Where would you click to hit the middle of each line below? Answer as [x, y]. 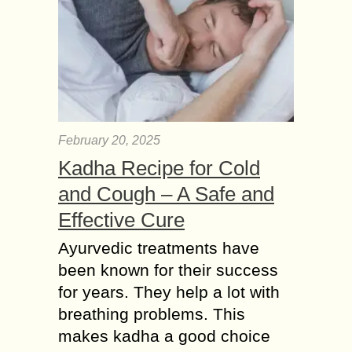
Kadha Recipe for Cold [159, 169]
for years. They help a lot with [169, 292]
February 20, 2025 [109, 141]
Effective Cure [121, 220]
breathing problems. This [152, 314]
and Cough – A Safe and [166, 194]
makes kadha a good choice [164, 336]
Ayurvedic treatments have [159, 248]
